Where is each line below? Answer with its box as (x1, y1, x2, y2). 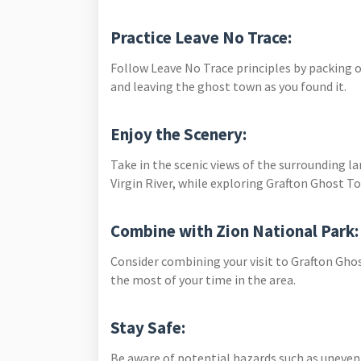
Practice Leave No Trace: (110, 27, 295, 48)
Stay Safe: (110, 317, 189, 338)
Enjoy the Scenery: (110, 123, 250, 145)
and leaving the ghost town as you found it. (110, 78, 346, 94)
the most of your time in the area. (110, 272, 296, 288)
